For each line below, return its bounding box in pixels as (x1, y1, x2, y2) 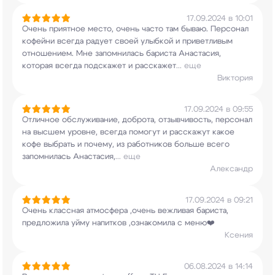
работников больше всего (125, 141, 230, 149)
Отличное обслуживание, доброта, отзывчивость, (22, 116, 213, 124)
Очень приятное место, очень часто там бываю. (22, 25, 208, 33)
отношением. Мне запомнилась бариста (22, 50, 176, 58)
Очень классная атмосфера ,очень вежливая (22, 207, 194, 215)
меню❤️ (182, 219, 215, 227)
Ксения (225, 231, 253, 239)
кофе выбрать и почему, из (22, 141, 125, 149)
